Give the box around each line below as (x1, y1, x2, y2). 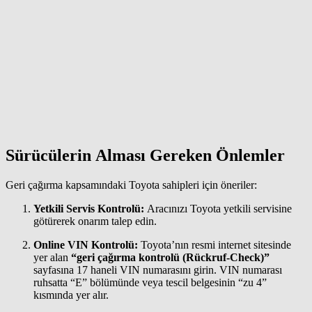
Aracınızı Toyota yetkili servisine (144, 202, 292, 214)
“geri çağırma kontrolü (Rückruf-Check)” (71, 251, 270, 263)
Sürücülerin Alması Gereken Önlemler (6, 146, 285, 165)
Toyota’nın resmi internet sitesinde (138, 238, 291, 251)
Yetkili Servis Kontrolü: (33, 202, 144, 214)
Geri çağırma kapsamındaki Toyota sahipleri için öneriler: (6, 178, 257, 191)
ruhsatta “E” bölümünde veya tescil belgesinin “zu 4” (33, 276, 267, 288)
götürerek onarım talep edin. (33, 214, 157, 227)
